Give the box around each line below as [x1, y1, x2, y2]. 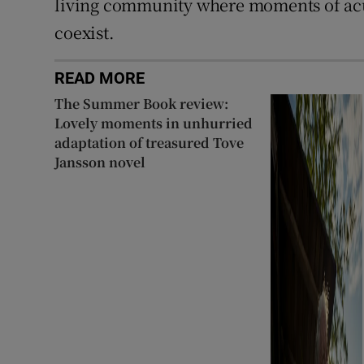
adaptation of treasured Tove [54, 133, 245, 152]
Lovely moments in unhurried [54, 114, 253, 132]
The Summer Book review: [54, 94, 229, 113]
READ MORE [54, 70, 145, 86]
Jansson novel [54, 153, 146, 171]
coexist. [54, 20, 115, 44]
